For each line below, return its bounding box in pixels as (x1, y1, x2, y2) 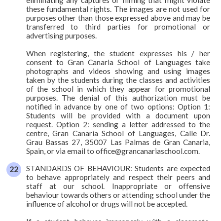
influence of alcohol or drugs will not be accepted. (26, 199, 187, 208)
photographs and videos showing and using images (26, 66, 211, 75)
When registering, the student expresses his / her (26, 48, 211, 58)
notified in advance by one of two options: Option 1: (26, 102, 211, 111)
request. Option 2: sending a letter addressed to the (26, 119, 211, 129)
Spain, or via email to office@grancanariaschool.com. (26, 146, 200, 155)
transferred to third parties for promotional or (26, 22, 211, 31)
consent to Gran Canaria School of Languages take (26, 57, 211, 67)
